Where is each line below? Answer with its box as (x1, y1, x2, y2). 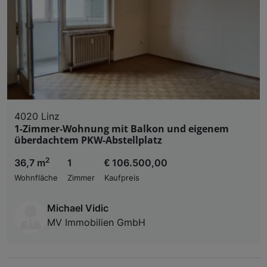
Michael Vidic (47, 201, 108, 214)
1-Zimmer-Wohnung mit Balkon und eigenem (14, 122, 229, 135)
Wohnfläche (14, 173, 58, 182)
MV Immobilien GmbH (47, 216, 145, 228)
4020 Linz (14, 110, 60, 122)
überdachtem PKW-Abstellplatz (14, 133, 162, 147)
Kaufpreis (104, 173, 139, 182)
